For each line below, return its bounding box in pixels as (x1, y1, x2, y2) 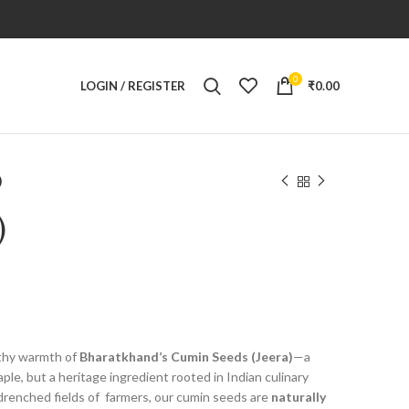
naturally (271, 389, 326, 404)
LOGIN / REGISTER (80, 78, 185, 93)
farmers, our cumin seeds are (105, 389, 271, 404)
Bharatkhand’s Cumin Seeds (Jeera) (79, 349, 293, 364)
